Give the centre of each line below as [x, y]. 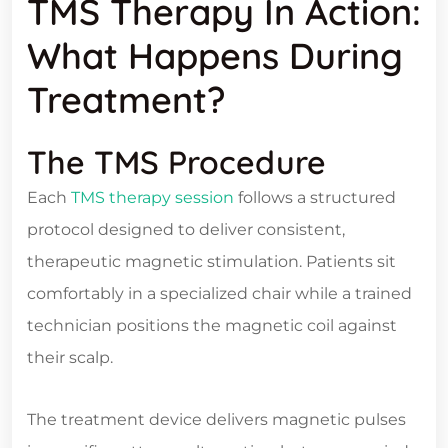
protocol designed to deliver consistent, [186, 230]
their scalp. [70, 358]
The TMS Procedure [176, 162]
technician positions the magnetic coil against [212, 326]
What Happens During [215, 56]
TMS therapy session [150, 198]
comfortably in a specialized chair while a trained [219, 294]
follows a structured [315, 198]
